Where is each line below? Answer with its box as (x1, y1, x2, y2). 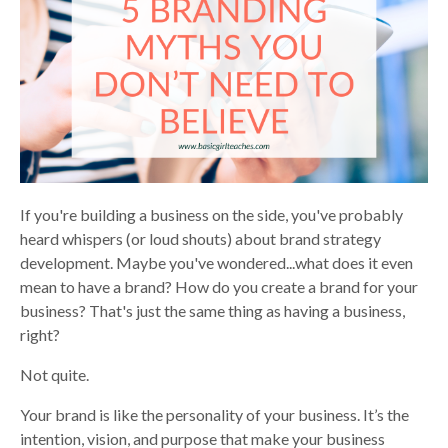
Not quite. (20, 364, 89, 384)
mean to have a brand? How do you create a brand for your (20, 276, 418, 296)
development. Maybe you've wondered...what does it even (20, 252, 413, 272)
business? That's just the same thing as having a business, (20, 300, 405, 320)
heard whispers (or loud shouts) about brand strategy (20, 228, 381, 248)
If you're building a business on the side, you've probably (20, 204, 403, 224)
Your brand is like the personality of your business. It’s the (20, 404, 409, 424)
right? (20, 324, 60, 344)
